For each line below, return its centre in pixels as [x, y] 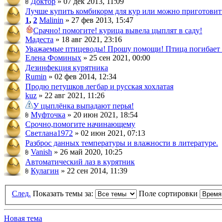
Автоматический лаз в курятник [80, 162]
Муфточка [48, 115]
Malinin [51, 20]
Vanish [41, 152]
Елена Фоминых [53, 58]
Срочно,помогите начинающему [80, 124]
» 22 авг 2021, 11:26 [71, 95]
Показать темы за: [64, 193]
